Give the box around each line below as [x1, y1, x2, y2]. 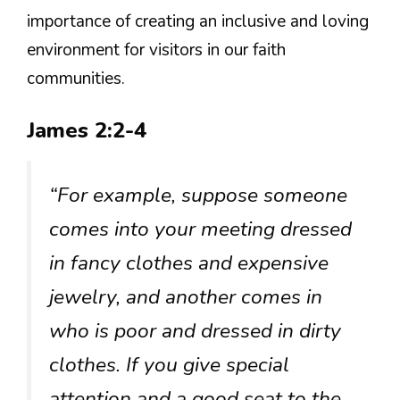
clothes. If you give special [49, 351, 289, 379]
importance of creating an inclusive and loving [27, 9, 369, 33]
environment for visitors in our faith [27, 37, 286, 62]
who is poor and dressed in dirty [49, 317, 341, 346]
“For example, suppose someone [49, 181, 347, 210]
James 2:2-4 [27, 116, 146, 146]
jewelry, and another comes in [49, 283, 322, 312]
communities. [27, 66, 125, 90]
